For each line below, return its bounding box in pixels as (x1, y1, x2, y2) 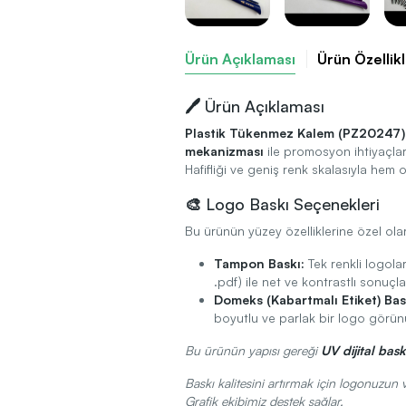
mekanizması (185, 143, 264, 159)
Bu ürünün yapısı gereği (185, 343, 321, 359)
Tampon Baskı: (214, 256, 304, 272)
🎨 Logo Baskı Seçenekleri (185, 194, 380, 215)
